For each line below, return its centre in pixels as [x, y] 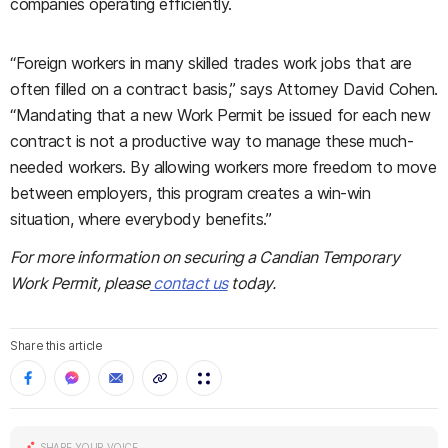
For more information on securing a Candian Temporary [205, 257]
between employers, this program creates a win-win [190, 193]
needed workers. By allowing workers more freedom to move [223, 167]
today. [251, 283]
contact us [188, 283]
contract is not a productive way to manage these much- [212, 141]
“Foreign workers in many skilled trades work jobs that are [211, 63]
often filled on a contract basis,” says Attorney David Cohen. [224, 89]
